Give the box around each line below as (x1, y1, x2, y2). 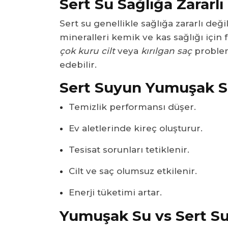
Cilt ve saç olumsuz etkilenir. (69, 165, 197, 176)
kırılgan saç (141, 45, 192, 56)
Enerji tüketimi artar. (69, 187, 162, 197)
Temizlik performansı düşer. (69, 101, 196, 112)
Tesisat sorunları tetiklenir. (69, 144, 189, 155)
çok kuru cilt (60, 45, 115, 56)
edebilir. (60, 59, 97, 70)
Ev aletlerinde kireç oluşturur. (69, 123, 203, 133)
